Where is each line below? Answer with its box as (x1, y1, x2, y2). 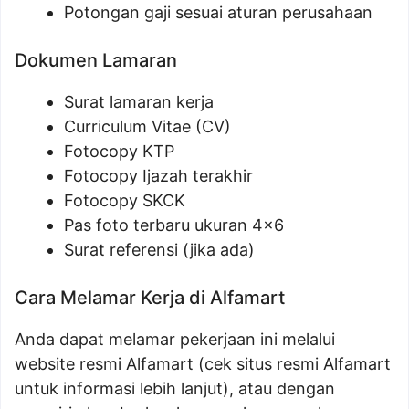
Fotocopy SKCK (64, 191, 185, 211)
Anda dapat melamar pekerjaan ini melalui (15, 330, 335, 350)
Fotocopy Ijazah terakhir (64, 166, 253, 186)
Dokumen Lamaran (15, 49, 177, 72)
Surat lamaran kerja (64, 92, 214, 112)
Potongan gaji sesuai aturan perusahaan (64, 3, 372, 23)
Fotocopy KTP (64, 142, 174, 162)
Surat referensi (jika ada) (64, 240, 255, 260)
